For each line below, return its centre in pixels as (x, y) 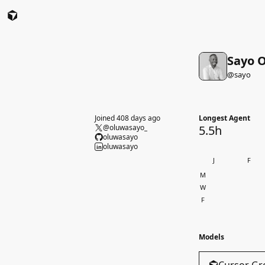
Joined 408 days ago (127, 118)
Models (211, 237)
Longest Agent (224, 118)
